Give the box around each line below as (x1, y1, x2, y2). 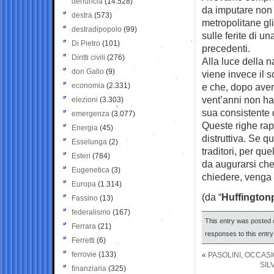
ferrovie (72, 250, 97, 259)
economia (72, 81, 105, 90)
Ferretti (72, 235, 95, 245)
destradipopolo (72, 24, 122, 34)
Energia (72, 123, 98, 132)
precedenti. (202, 42, 250, 54)
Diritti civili (72, 53, 105, 62)
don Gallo (72, 67, 104, 76)
